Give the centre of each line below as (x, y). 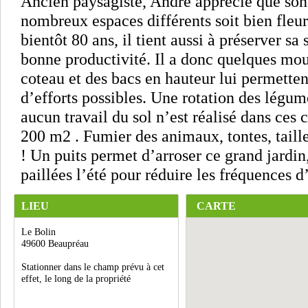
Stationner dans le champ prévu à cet (93, 267)
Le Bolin (38, 232)
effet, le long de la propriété (76, 278)
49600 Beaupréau (55, 243)
